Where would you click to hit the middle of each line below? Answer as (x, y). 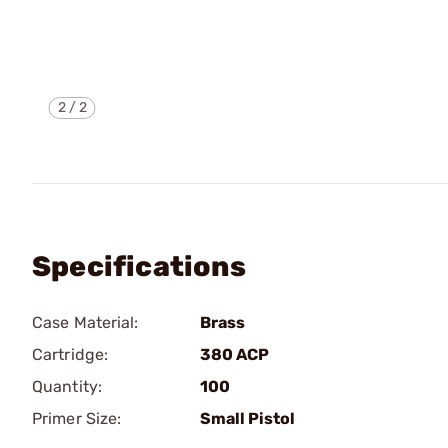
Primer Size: (77, 418)
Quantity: (67, 386)
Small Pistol (247, 418)
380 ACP (234, 354)
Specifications (139, 266)
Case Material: (85, 322)
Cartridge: (70, 354)
